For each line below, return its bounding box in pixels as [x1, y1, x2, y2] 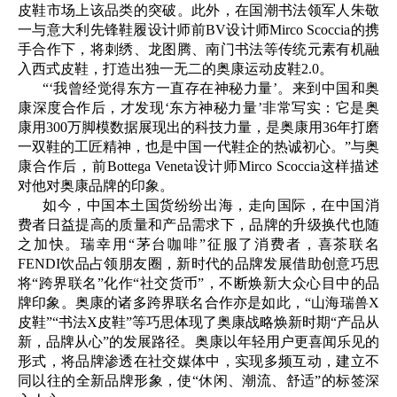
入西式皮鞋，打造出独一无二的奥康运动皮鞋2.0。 [18, 61, 333, 77]
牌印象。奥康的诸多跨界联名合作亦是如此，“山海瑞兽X [18, 295, 379, 311]
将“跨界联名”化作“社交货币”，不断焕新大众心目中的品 [18, 276, 379, 292]
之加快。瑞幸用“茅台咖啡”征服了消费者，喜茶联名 [18, 237, 379, 253]
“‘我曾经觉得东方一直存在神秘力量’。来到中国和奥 [43, 81, 379, 97]
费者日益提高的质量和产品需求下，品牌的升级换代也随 [18, 217, 379, 233]
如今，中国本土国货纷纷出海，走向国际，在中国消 [43, 198, 379, 214]
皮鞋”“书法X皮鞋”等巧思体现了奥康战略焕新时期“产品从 [18, 315, 379, 331]
